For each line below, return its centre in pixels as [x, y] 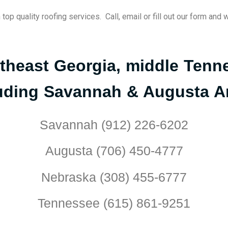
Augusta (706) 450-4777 [114, 151]
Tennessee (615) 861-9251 [114, 203]
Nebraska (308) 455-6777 [114, 177]
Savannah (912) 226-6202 [114, 124]
